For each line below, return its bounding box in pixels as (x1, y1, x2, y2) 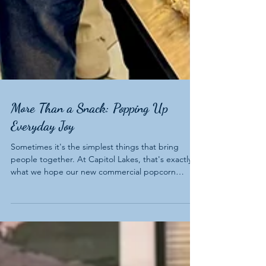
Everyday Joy (11, 180, 74, 195)
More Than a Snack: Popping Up (11, 162, 168, 178)
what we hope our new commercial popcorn (11, 228, 176, 239)
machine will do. (11, 240, 71, 251)
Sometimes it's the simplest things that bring (11, 203, 179, 214)
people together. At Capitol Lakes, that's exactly (11, 216, 192, 226)
